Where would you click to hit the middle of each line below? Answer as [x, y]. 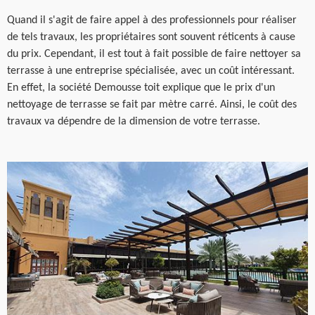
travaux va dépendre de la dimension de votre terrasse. [134, 122]
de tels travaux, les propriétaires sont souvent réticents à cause [151, 37]
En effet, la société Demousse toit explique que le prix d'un [141, 88]
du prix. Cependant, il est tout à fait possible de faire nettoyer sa [154, 54]
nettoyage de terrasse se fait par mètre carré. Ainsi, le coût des [152, 105]
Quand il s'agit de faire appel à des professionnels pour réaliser [152, 20]
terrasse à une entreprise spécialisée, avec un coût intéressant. [151, 71]
